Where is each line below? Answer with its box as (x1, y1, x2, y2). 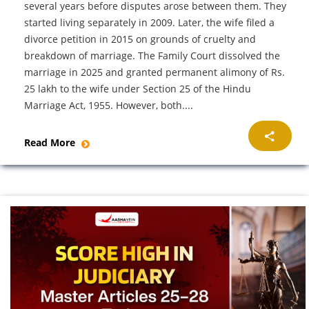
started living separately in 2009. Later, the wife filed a (24, 16, 275, 30)
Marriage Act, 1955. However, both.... (24, 99, 193, 112)
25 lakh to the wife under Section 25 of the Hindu (24, 82, 251, 96)
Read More (24, 136, 78, 150)
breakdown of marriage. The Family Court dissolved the (24, 49, 280, 63)
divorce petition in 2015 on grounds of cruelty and (24, 32, 256, 46)
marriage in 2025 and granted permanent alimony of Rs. (24, 66, 285, 79)
